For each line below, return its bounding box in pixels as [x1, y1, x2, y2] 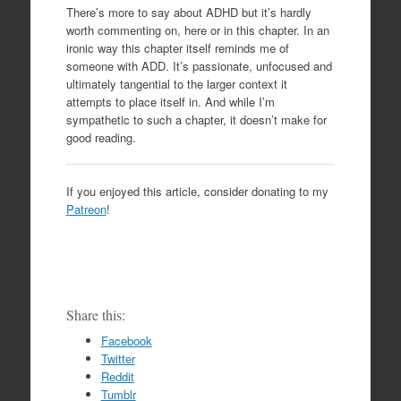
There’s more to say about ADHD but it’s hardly [65, 3, 311, 21]
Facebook [100, 332, 152, 350]
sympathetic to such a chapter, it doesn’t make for [65, 110, 327, 128]
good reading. [65, 128, 136, 146]
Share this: [65, 305, 125, 325]
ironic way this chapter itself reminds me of [65, 38, 289, 56]
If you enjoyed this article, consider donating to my [65, 183, 328, 200]
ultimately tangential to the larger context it [65, 74, 287, 92]
